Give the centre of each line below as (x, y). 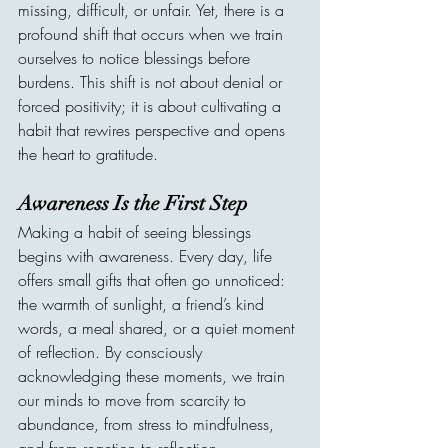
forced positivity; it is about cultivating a (152, 106)
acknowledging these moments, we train (154, 376)
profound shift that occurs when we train (153, 34)
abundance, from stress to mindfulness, (148, 424)
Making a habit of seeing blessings (137, 232)
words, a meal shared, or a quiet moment (158, 328)
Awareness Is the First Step (133, 203)
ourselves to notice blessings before (136, 58)
